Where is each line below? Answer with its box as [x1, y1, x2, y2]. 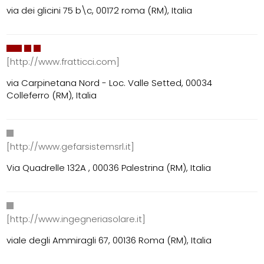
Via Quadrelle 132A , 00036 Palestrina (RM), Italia [6, 161, 212, 174]
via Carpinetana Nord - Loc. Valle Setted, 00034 [6, 77, 213, 90]
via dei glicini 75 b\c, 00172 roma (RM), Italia [6, 4, 193, 17]
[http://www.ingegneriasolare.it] [6, 213, 146, 226]
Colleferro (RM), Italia [6, 89, 97, 102]
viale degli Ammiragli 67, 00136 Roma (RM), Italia [6, 234, 212, 247]
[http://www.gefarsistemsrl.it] [6, 140, 135, 153]
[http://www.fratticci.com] [6, 55, 120, 68]
